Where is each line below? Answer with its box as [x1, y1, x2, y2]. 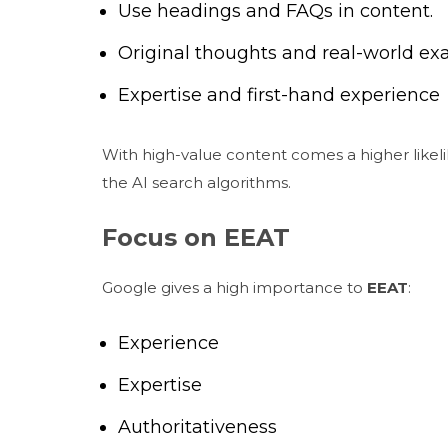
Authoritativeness [118, 416, 277, 438]
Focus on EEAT [102, 223, 290, 252]
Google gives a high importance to [102, 278, 363, 297]
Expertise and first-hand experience [118, 84, 440, 106]
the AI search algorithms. [102, 173, 291, 192]
